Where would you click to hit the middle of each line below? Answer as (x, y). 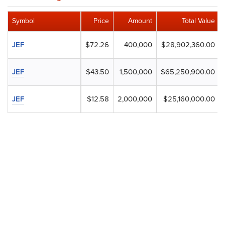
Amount (140, 21)
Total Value (199, 21)
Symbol (23, 21)
